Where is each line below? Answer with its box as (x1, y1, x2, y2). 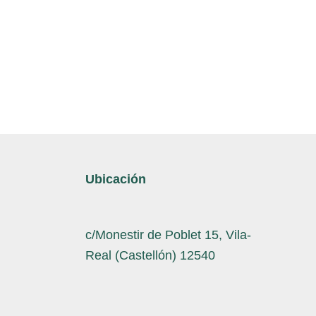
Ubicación (85, 171, 147, 186)
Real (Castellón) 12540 (85, 248, 216, 263)
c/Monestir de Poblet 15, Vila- (85, 228, 252, 243)
